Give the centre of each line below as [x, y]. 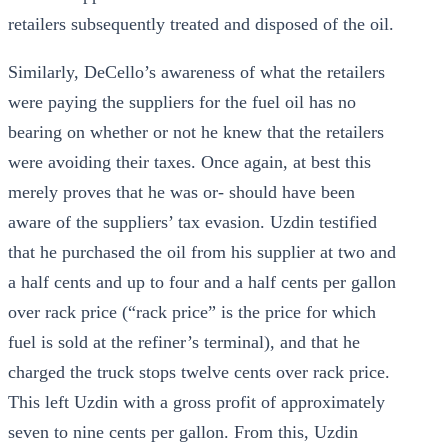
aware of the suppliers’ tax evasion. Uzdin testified [192, 222]
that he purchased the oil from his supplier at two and [202, 252]
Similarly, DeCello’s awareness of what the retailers [196, 72]
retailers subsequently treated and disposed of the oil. [201, 24]
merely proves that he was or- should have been [181, 192]
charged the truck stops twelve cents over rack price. [199, 372]
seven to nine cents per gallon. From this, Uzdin [183, 432]
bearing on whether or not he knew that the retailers [196, 132]
